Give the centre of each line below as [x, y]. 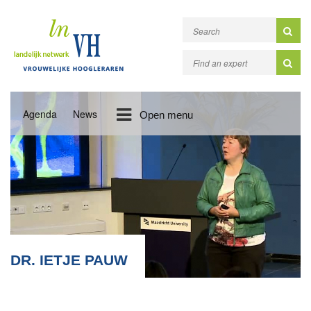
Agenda [40, 114]
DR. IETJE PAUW [69, 260]
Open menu [166, 115]
